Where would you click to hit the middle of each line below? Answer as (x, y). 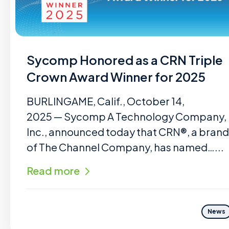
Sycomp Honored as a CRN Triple (125, 60)
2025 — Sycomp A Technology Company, (127, 116)
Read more (53, 170)
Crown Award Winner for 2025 (116, 77)
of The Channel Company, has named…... (125, 147)
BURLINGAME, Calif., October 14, (106, 101)
